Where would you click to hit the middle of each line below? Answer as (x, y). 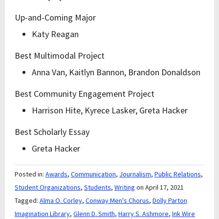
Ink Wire (184, 214)
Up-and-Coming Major (55, 17)
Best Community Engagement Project (85, 94)
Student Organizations (48, 187)
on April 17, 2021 (160, 187)
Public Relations (178, 174)
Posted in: (30, 174)
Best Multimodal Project (60, 55)
